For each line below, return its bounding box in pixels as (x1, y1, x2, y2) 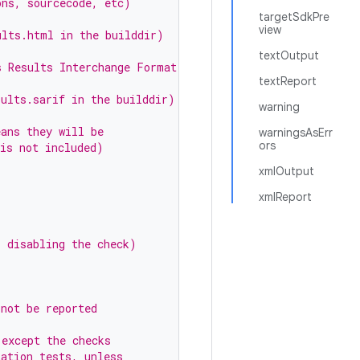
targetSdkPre (259, 10, 329, 24)
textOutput (259, 48, 319, 63)
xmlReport (259, 190, 312, 204)
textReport (259, 74, 317, 88)
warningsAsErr (259, 125, 333, 140)
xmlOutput (259, 164, 314, 178)
